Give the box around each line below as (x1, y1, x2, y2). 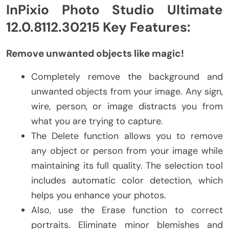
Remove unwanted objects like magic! (6, 47, 184, 60)
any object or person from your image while (31, 144, 223, 157)
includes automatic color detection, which (31, 174, 223, 187)
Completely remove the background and (31, 70, 223, 83)
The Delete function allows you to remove (31, 129, 223, 142)
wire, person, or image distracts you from (31, 100, 223, 112)
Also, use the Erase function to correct (31, 203, 223, 216)
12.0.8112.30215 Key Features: (6, 18, 191, 36)
